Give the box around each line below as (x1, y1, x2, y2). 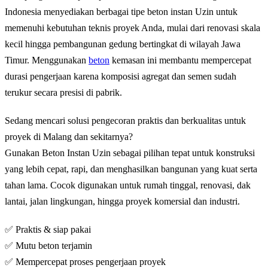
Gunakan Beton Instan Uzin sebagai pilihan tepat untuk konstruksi (5, 147, 255, 158)
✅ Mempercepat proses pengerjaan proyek (5, 256, 166, 267)
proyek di (5, 131, 43, 142)
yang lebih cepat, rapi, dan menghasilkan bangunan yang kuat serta (5, 163, 257, 174)
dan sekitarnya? (72, 131, 133, 142)
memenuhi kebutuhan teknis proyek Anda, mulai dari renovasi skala (5, 22, 260, 33)
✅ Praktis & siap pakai (5, 224, 91, 234)
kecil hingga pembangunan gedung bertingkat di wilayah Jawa (5, 38, 240, 49)
